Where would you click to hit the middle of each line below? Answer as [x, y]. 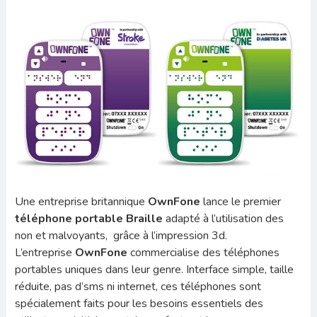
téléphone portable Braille [88, 218]
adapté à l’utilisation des [223, 218]
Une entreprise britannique [81, 201]
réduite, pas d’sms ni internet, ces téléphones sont [138, 286]
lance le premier [240, 201]
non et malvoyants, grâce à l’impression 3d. [121, 235]
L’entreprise [45, 252]
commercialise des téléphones [203, 252]
